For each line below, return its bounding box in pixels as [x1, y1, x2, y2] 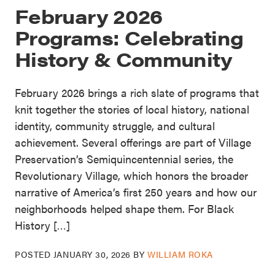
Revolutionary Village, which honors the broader [15, 168, 248, 184]
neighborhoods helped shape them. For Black [15, 201, 234, 217]
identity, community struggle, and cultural [15, 118, 215, 134]
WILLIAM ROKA [147, 248, 213, 261]
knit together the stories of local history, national [15, 101, 249, 117]
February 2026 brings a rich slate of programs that [15, 85, 259, 101]
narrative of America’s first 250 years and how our [15, 184, 257, 200]
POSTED [15, 248, 53, 261]
